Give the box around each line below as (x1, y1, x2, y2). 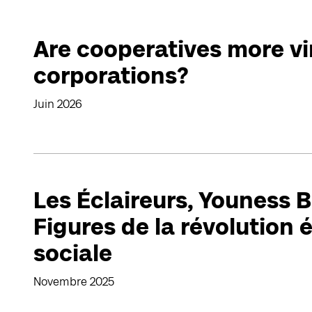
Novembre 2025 (33, 276, 114, 288)
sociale (33, 241, 112, 265)
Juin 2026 (33, 98, 82, 110)
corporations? (33, 63, 189, 88)
